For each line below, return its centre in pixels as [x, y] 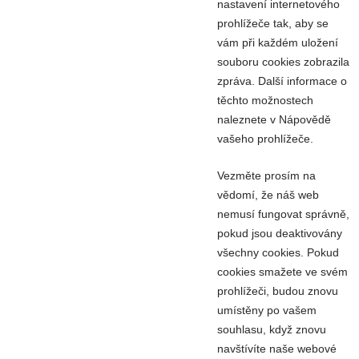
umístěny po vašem [267, 310]
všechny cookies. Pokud [278, 252]
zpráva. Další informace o [282, 81]
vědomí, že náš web [268, 194]
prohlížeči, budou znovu [278, 290]
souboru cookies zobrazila [283, 61]
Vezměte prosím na [266, 175]
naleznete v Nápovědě [274, 119]
